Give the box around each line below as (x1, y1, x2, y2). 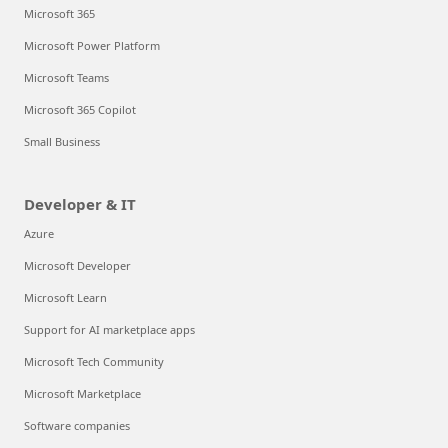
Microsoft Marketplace (24, 386, 141, 402)
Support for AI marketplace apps (24, 322, 195, 338)
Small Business (24, 134, 100, 150)
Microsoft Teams (24, 70, 109, 86)
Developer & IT (24, 194, 136, 215)
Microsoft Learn (24, 290, 107, 306)
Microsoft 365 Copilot (24, 102, 136, 118)
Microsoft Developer (24, 258, 131, 274)
